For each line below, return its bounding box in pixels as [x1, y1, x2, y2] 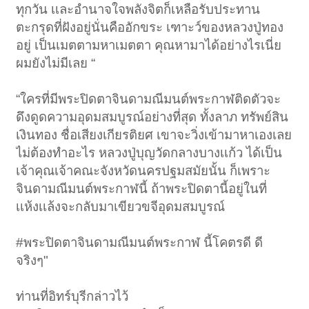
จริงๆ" [16, 253, 49, 268]
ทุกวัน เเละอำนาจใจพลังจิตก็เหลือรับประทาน [16, 2, 261, 17]
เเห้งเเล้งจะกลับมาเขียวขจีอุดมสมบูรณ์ [16, 199, 226, 215]
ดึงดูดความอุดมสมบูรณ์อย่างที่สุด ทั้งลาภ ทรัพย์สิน [16, 110, 289, 125]
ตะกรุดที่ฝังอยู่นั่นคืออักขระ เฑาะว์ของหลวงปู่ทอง [16, 20, 284, 35]
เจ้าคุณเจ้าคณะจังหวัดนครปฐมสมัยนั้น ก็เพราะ [16, 163, 271, 179]
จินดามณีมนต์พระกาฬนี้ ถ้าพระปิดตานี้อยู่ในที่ [16, 181, 268, 197]
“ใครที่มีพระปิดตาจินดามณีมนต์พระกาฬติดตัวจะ [16, 92, 281, 107]
